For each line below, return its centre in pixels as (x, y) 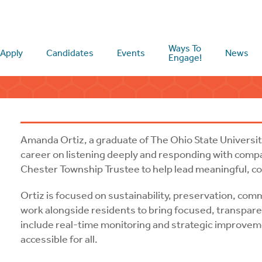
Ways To (185, 48)
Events (131, 53)
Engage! (185, 58)
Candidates (70, 53)
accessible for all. (60, 239)
